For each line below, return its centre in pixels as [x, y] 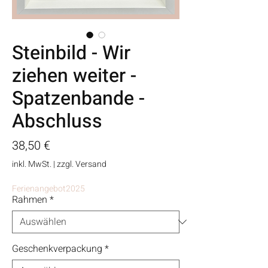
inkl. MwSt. [32, 164]
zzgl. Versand [82, 164]
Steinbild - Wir [71, 53]
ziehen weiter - [74, 76]
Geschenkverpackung [57, 249]
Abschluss [57, 121]
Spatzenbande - [78, 98]
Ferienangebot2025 [48, 189]
